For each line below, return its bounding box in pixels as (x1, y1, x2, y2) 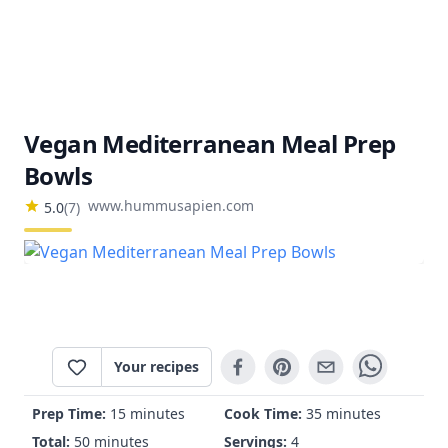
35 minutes (306, 404, 381, 423)
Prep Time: (32, 404, 110, 423)
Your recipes (114, 357, 199, 376)
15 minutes (110, 404, 185, 423)
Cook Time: (224, 404, 306, 423)
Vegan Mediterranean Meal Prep (24, 127, 396, 160)
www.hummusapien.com (88, 196, 254, 215)
